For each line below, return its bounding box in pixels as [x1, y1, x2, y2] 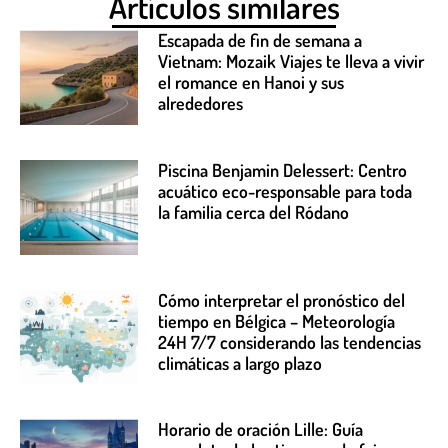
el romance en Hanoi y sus [158, 71, 345, 94]
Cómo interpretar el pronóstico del [158, 288, 406, 311]
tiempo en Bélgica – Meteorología [158, 309, 396, 332]
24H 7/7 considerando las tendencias [158, 330, 422, 353]
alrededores [158, 92, 244, 115]
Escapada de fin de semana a [158, 29, 363, 52]
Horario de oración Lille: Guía [158, 418, 364, 441]
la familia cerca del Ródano [158, 201, 350, 224]
